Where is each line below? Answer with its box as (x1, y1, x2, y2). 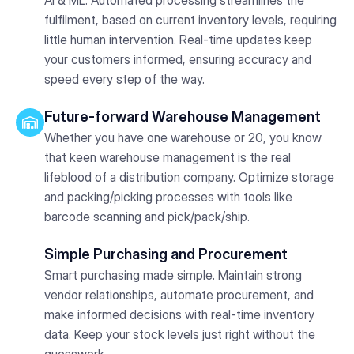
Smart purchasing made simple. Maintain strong (44, 266, 302, 283)
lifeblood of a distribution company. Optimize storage (44, 168, 334, 185)
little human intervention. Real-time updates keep (44, 31, 312, 47)
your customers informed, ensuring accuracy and (44, 51, 311, 67)
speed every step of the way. (44, 70, 205, 87)
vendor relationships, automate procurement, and (44, 286, 314, 303)
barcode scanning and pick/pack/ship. (44, 208, 250, 224)
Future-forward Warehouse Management (44, 107, 321, 125)
